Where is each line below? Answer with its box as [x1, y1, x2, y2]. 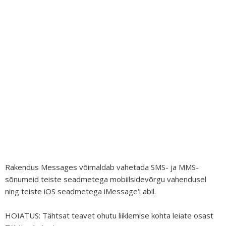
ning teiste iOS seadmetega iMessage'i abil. [5, 186, 156, 196]
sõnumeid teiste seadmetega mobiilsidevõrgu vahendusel [5, 174, 206, 184]
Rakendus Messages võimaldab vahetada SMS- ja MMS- [5, 162, 199, 172]
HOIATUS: [5, 210, 42, 220]
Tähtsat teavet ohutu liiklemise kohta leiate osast [42, 210, 213, 220]
